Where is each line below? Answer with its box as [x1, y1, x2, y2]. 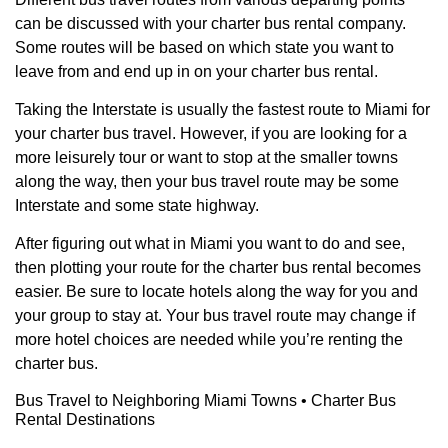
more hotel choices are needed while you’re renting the [15, 331, 403, 349]
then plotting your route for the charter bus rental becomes [15, 259, 421, 277]
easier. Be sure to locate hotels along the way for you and [15, 283, 418, 301]
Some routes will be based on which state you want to [15, 38, 394, 56]
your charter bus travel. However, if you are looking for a [15, 124, 407, 142]
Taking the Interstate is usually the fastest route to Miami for [15, 100, 430, 118]
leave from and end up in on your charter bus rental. [15, 62, 378, 80]
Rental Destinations [15, 410, 155, 428]
